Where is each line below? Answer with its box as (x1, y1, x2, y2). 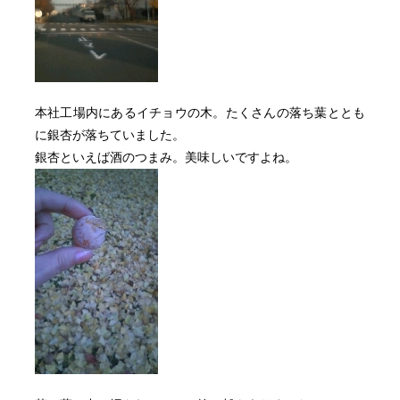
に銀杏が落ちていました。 (34, 128, 185, 142)
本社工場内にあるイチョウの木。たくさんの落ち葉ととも (34, 105, 366, 120)
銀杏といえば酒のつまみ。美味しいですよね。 (34, 150, 297, 164)
